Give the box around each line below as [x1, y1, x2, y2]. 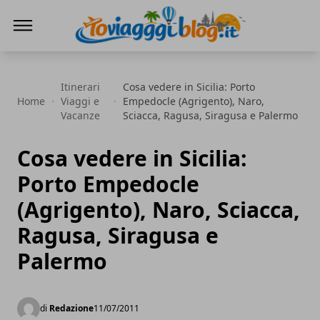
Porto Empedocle [17, 169, 199, 199]
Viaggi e [61, 94, 100, 108]
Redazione [49, 302, 94, 314]
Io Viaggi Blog [72, 46, 147, 61]
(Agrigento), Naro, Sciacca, [17, 195, 300, 224]
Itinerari [61, 80, 101, 94]
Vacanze [61, 109, 101, 122]
